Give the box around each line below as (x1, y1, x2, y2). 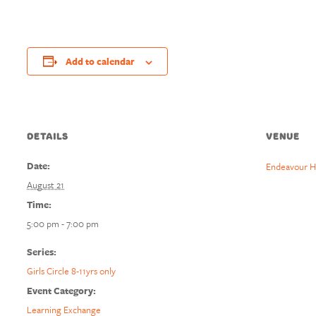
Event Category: (27, 284, 96, 298)
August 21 (27, 178, 64, 192)
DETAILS (27, 130, 68, 142)
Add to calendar (65, 54, 135, 68)
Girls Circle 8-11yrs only (27, 264, 116, 278)
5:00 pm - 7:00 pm (27, 217, 99, 231)
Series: (27, 245, 56, 259)
